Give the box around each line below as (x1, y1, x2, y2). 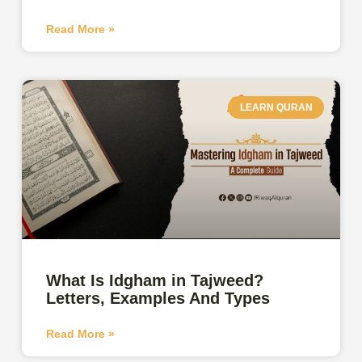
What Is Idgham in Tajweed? (46, 271, 264, 289)
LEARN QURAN (239, 101, 313, 113)
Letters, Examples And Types (46, 288, 271, 307)
